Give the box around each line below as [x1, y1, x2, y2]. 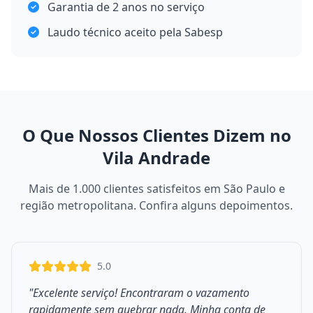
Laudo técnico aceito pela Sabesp [48, 24, 223, 40]
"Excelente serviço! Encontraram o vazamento [29, 285, 249, 300]
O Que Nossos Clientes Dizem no [22, 124, 291, 147]
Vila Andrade [103, 146, 210, 169]
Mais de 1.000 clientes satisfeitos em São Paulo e [28, 181, 285, 196]
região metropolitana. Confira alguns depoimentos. [20, 198, 293, 213]
